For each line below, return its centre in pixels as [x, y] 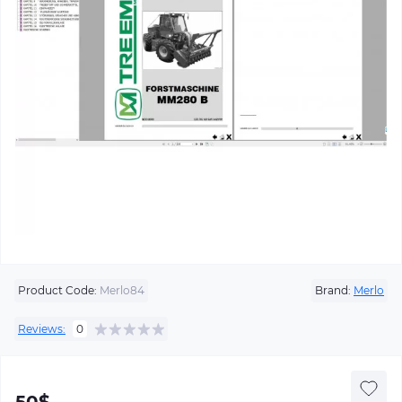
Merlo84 [121, 290]
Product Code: [57, 290]
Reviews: [42, 328]
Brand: [333, 290]
